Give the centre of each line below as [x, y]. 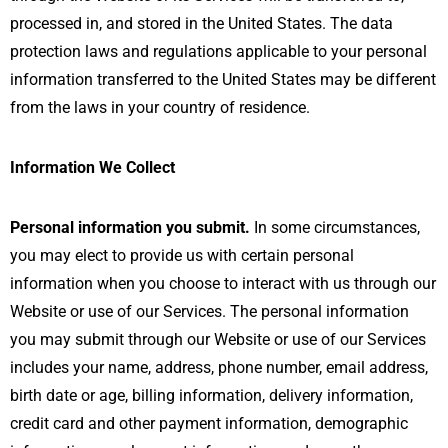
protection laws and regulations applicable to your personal [218, 51]
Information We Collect [92, 167]
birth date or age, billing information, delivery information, [211, 395]
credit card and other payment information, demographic [209, 423]
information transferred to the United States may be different [223, 79]
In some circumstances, [335, 227]
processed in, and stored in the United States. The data [201, 23]
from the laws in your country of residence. [160, 107]
